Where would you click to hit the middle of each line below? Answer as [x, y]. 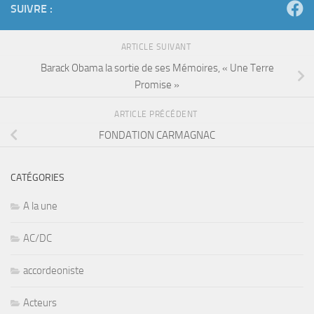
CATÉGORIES [37, 177]
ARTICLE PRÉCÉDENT [157, 114]
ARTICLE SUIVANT [157, 47]
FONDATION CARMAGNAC [157, 135]
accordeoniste [54, 270]
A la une [40, 206]
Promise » [157, 84]
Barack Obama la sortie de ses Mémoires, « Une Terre [157, 68]
